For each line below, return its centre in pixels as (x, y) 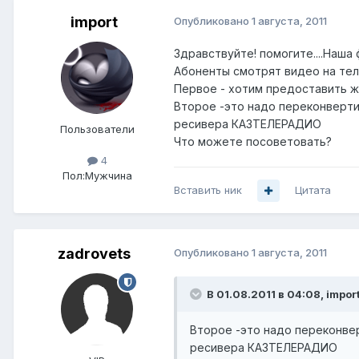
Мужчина (108, 176)
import (94, 22)
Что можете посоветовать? (253, 142)
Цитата (313, 190)
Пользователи (97, 129)
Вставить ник (208, 190)
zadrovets (94, 254)
